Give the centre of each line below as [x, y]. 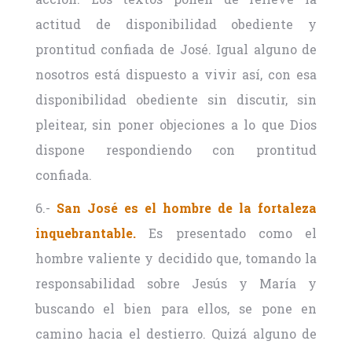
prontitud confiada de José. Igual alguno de [176, 49]
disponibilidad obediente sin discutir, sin [176, 100]
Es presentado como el [226, 233]
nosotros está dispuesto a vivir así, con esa [176, 75]
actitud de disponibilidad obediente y [176, 24]
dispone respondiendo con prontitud [176, 150]
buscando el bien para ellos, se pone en [176, 309]
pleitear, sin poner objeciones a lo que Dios [176, 125]
